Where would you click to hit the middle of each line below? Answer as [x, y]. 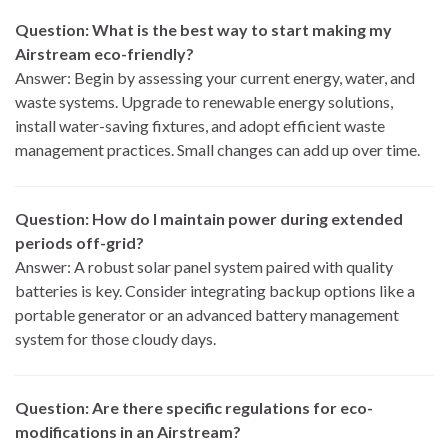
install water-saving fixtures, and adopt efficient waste [200, 126]
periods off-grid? [79, 243]
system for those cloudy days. [115, 339]
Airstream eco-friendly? [104, 54]
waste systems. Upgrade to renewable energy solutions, [204, 102]
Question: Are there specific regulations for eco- [194, 408]
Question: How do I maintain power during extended [209, 219]
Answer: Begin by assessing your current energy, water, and [215, 78]
